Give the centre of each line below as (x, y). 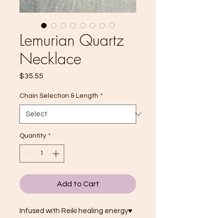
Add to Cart (78, 184)
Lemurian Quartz (72, 40)
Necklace (50, 58)
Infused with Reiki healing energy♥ (76, 211)
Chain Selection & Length (59, 96)
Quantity (33, 136)
